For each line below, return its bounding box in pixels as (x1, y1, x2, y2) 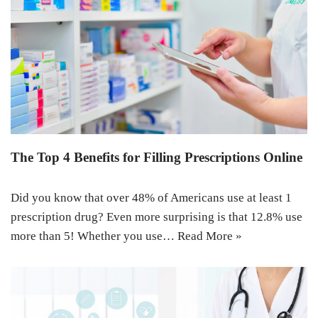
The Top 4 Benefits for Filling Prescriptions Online (11, 150, 302, 165)
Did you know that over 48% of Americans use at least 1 (11, 191, 292, 205)
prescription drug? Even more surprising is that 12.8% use (11, 210, 302, 224)
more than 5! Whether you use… (11, 229, 177, 243)
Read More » (177, 229, 242, 243)
